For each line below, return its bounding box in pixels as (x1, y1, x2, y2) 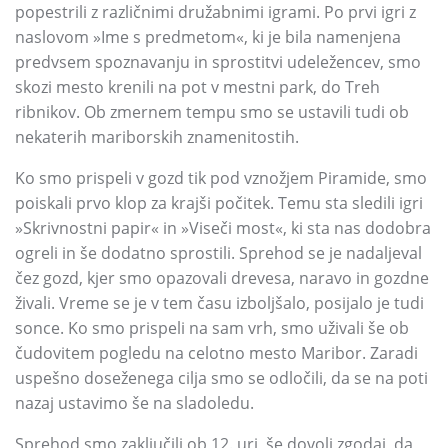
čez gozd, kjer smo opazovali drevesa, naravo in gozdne (15, 267, 429, 289)
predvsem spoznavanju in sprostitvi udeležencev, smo (15, 51, 421, 73)
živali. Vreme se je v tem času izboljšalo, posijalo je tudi (15, 292, 424, 314)
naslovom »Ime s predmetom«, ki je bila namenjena (15, 26, 401, 48)
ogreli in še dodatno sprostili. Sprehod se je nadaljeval (15, 242, 422, 264)
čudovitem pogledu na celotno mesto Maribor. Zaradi (15, 342, 418, 364)
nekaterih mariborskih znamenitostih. (15, 126, 299, 148)
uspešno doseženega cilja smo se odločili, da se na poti (15, 367, 428, 389)
